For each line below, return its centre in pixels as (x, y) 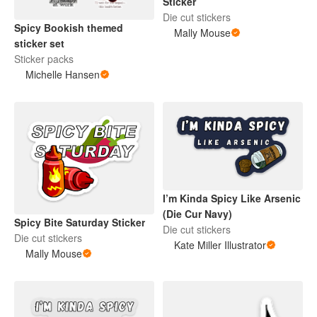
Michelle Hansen (63, 75)
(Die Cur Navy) (197, 214)
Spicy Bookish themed (69, 28)
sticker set (39, 44)
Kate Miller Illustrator (220, 245)
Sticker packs (44, 59)
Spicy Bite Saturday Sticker (80, 223)
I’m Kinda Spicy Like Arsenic (232, 198)
